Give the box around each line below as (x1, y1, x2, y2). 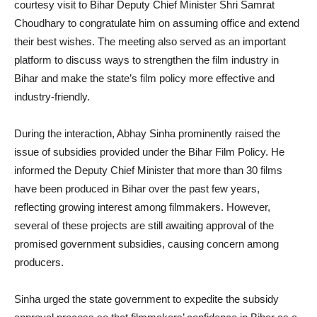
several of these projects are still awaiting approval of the (14, 219, 274, 232)
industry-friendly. (14, 91, 90, 103)
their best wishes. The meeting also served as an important (14, 35, 286, 48)
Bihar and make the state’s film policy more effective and (14, 72, 275, 85)
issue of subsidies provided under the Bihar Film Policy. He (14, 146, 284, 158)
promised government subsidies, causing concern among (14, 238, 279, 250)
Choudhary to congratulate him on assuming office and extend (14, 17, 299, 30)
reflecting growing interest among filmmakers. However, (14, 201, 270, 214)
